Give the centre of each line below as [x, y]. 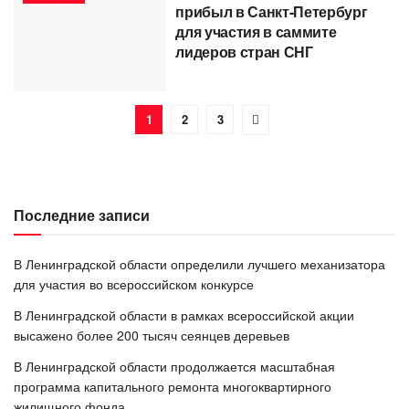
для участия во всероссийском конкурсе [134, 283]
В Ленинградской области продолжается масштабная [174, 366]
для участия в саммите [256, 32]
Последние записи [82, 215]
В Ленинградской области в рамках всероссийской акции [184, 315]
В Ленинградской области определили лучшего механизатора [199, 263]
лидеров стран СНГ [244, 52]
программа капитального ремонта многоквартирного [173, 386]
